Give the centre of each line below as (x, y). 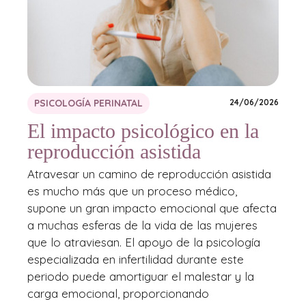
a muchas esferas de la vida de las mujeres (142, 225)
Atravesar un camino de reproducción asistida (149, 174)
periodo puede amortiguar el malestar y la (141, 277)
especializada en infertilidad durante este (136, 260)
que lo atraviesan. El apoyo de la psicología (144, 242)
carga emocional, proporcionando (118, 294)
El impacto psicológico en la (143, 131)
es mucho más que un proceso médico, (132, 191)
